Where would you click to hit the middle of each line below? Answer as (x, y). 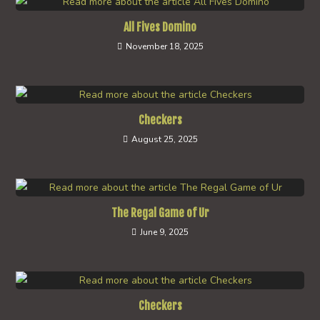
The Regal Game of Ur (160, 213)
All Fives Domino (160, 27)
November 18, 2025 (164, 46)
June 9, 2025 (164, 232)
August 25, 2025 (164, 139)
